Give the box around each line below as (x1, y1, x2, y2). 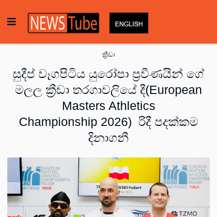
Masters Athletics (62, 99, 155, 112)
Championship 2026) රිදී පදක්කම (19, 115, 198, 128)
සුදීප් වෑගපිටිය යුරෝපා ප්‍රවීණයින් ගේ (13, 67, 204, 80)
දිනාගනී (88, 131, 129, 144)
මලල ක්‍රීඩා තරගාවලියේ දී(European (15, 83, 202, 96)
